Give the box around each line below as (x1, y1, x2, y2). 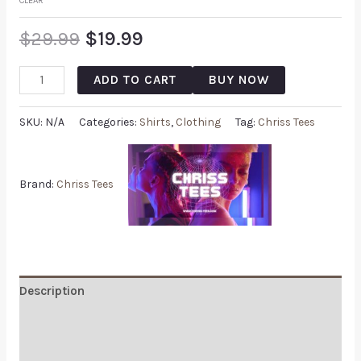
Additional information (19, 315, 149, 330)
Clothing (175, 115, 221, 130)
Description (19, 284, 85, 299)
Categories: (78, 115, 139, 130)
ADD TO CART (93, 72, 176, 87)
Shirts (139, 115, 171, 130)
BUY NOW (208, 72, 269, 87)
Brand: (19, 176, 56, 191)
